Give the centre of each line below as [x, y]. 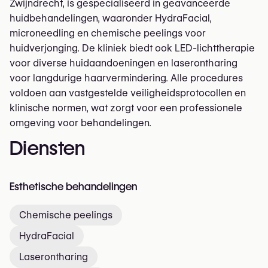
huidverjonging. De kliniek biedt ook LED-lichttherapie [132, 48]
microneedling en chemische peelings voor [108, 33]
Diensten [48, 148]
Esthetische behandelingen [73, 187]
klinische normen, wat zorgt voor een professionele [126, 108]
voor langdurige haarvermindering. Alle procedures [126, 78]
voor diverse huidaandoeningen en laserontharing [124, 63]
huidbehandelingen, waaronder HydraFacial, [111, 19]
